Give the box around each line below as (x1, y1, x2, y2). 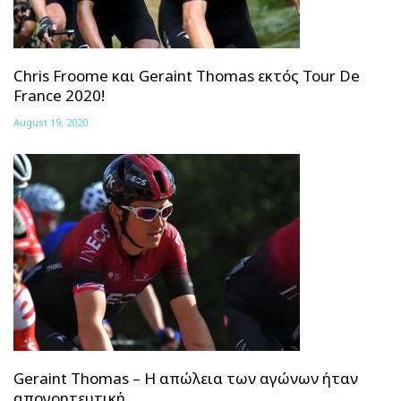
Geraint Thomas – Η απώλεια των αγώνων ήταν (13, 367, 358, 388)
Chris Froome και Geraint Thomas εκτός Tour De (13, 64, 360, 86)
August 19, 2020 (13, 115, 88, 129)
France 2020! (13, 84, 105, 106)
